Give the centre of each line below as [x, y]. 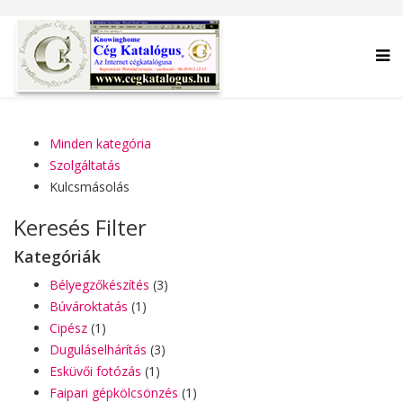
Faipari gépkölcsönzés [114, 393]
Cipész [68, 328]
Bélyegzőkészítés [99, 285]
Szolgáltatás [85, 165]
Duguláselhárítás [98, 349]
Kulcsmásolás [90, 187]
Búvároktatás [89, 306]
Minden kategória [100, 143]
